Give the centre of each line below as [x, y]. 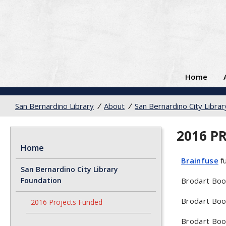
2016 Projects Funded [67, 202]
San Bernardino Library [54, 106]
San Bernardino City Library [69, 169]
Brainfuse [200, 161]
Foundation [41, 180]
